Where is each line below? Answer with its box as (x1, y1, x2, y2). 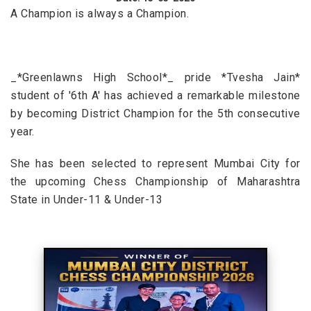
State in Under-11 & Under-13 (10, 193, 163, 207)
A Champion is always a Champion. (10, 7, 190, 21)
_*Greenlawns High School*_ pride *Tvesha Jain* (10, 71, 301, 85)
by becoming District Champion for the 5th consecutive (10, 107, 301, 121)
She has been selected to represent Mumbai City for (10, 157, 301, 171)
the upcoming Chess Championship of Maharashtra (10, 175, 301, 189)
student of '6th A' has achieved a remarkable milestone (10, 89, 301, 103)
